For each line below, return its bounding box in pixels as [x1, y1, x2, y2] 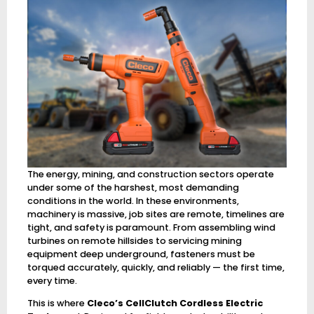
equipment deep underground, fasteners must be [27, 247, 255, 260]
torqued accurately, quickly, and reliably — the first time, [27, 261, 285, 273]
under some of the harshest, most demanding [27, 181, 239, 193]
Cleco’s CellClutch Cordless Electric [86, 296, 263, 309]
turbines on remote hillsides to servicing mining [27, 234, 242, 247]
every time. [27, 274, 77, 287]
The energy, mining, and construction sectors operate [27, 168, 274, 180]
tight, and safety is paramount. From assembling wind [27, 221, 275, 233]
